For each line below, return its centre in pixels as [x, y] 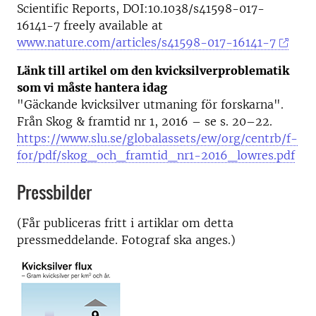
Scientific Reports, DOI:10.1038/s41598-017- [141, 8]
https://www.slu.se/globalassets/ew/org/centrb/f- [157, 138]
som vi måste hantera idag [92, 87]
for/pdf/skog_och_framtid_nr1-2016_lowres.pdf [156, 155]
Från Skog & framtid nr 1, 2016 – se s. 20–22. [145, 121]
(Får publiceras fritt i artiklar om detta [125, 223]
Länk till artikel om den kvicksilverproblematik [153, 71]
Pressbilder [54, 192]
